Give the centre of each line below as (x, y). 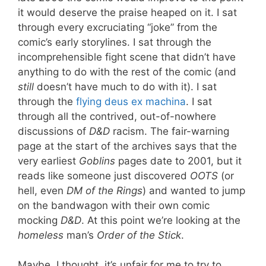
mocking (39, 220)
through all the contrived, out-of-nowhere (117, 116)
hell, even (42, 190)
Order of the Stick (139, 235)
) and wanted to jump (194, 190)
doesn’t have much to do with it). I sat (125, 86)
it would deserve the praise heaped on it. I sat (127, 12)
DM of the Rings (104, 190)
